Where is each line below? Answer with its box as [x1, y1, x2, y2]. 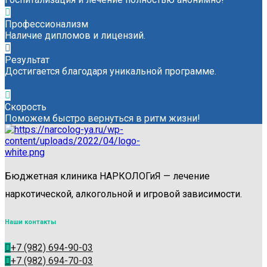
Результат [5, 54, 49, 66]
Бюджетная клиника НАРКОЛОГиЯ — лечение [5, 170, 210, 182]
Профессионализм [5, 18, 88, 30]
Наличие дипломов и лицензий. [5, 29, 145, 41]
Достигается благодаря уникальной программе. [5, 65, 216, 77]
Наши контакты [5, 218, 56, 226]
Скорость [5, 101, 46, 113]
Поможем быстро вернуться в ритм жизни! [5, 112, 200, 124]
